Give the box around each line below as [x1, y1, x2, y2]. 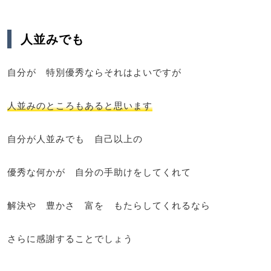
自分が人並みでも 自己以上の [7, 132, 143, 145]
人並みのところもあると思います [7, 99, 152, 111]
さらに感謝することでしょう [7, 232, 133, 244]
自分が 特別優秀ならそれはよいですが [7, 65, 181, 78]
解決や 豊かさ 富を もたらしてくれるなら [7, 198, 211, 211]
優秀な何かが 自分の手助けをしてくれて [7, 165, 191, 178]
